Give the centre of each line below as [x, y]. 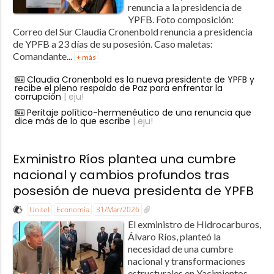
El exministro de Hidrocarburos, [194, 224]
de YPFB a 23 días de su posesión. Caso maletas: [113, 44]
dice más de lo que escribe [72, 121]
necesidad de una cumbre [180, 249]
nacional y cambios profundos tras [121, 175]
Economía [72, 210]
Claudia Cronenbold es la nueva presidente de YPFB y [140, 80]
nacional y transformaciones [186, 261]
